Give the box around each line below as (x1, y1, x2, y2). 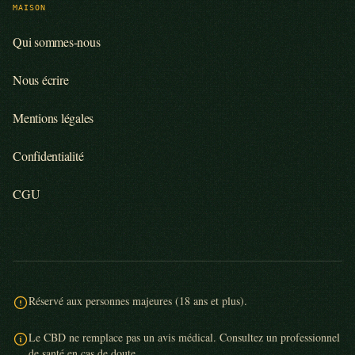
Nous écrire (13, 71, 69, 89)
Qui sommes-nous (13, 33, 101, 51)
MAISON (13, 2, 47, 13)
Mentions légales (13, 109, 94, 127)
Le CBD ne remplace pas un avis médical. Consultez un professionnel (29, 330, 340, 345)
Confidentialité (13, 147, 84, 165)
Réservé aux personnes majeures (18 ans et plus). (29, 293, 247, 309)
